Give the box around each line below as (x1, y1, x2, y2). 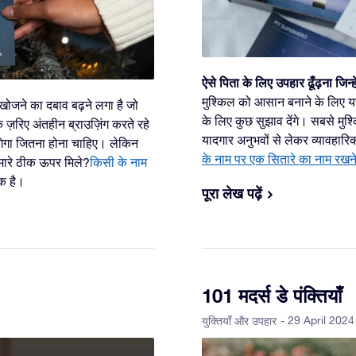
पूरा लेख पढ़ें (202, 184, 262, 203)
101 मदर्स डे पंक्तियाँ (202, 284, 342, 308)
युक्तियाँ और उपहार (202, 315, 277, 328)
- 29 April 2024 (281, 314, 354, 327)
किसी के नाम (90, 155, 147, 170)
